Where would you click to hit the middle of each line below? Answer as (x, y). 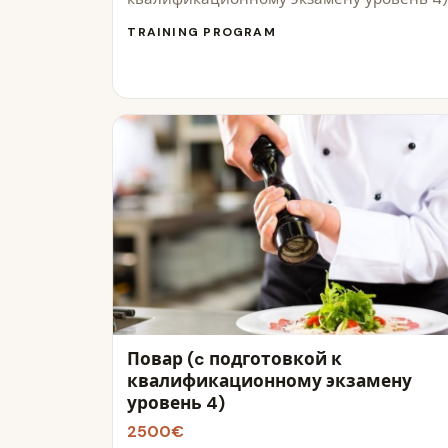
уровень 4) (176, 402)
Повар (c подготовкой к (235, 358)
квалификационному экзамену (270, 380)
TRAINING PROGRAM (201, 31)
